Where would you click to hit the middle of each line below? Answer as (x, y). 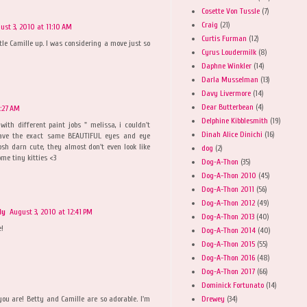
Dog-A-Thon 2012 (228, 202)
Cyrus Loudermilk (229, 52)
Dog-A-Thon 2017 (228, 271)
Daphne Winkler (226, 65)
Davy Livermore (226, 93)
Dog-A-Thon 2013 (228, 216)
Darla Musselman (230, 79)
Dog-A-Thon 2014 (229, 230)
